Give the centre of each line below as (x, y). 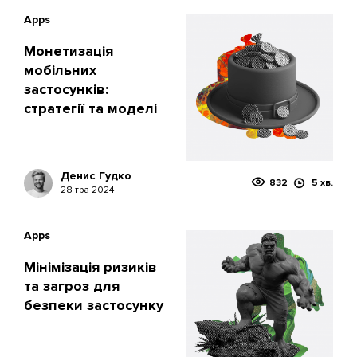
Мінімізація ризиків (90, 267)
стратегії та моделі (90, 108)
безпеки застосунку (94, 305)
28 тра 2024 (87, 190)
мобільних (60, 70)
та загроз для (72, 286)
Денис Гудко (96, 176)
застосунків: (66, 89)
